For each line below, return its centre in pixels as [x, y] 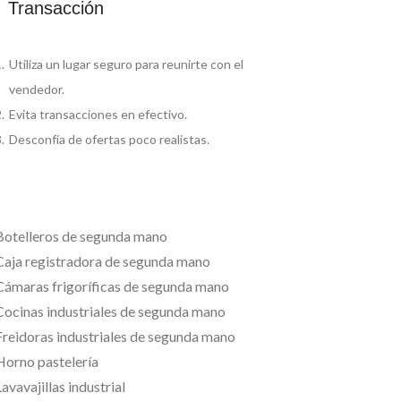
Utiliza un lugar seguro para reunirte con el [126, 64]
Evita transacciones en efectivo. [98, 114]
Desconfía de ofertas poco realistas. [109, 139]
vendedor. [36, 89]
